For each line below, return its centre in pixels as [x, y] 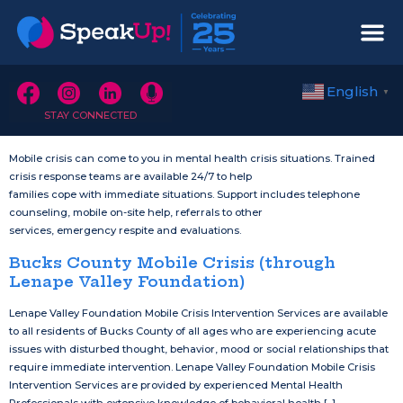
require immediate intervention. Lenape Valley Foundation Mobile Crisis [192, 367]
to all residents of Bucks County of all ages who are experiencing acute [193, 331]
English [352, 92]
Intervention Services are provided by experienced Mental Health [176, 385]
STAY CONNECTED [90, 116]
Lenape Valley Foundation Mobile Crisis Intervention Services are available [198, 313]
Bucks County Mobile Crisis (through [172, 263]
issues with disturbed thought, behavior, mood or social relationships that [199, 349]
